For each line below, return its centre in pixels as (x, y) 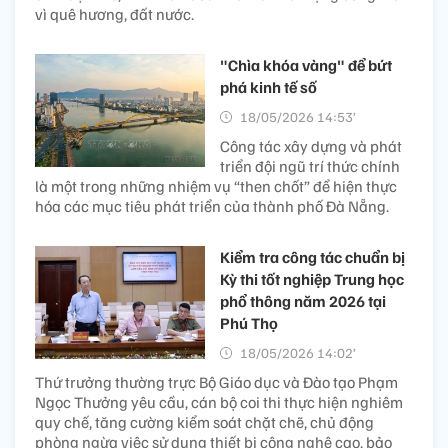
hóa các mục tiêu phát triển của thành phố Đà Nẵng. (212, 205)
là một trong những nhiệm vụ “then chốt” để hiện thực (216, 185)
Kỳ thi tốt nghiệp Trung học (312, 278)
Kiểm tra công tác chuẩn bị (312, 256)
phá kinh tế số (268, 86)
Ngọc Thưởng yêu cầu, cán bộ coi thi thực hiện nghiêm (219, 401)
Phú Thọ (249, 322)
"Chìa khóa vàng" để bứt (306, 64)
